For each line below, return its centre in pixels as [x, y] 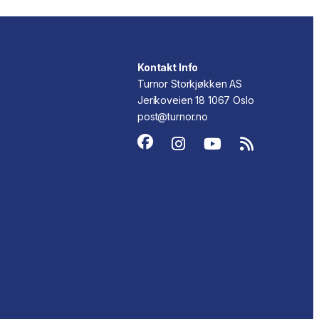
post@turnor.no [173, 116]
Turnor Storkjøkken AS [190, 83]
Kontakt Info [168, 67]
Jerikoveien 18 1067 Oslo [196, 100]
